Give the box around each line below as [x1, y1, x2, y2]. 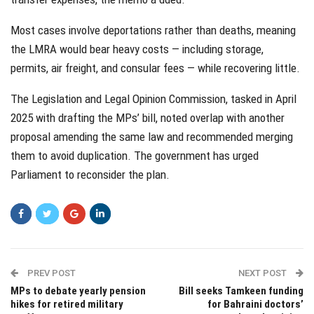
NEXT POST [238, 268, 289, 279]
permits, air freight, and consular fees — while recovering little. [11, 61, 300, 76]
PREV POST [25, 268, 76, 279]
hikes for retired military [11, 298, 123, 311]
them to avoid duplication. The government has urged [11, 149, 259, 163]
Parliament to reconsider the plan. [11, 168, 170, 182]
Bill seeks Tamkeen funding [179, 285, 303, 298]
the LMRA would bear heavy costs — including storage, [11, 42, 264, 57]
